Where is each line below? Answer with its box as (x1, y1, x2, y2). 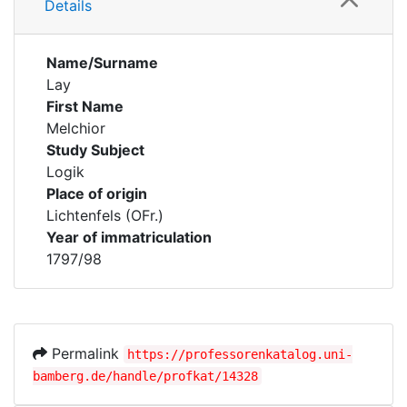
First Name (46, 97, 124, 115)
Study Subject (46, 141, 144, 159)
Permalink (47, 344, 124, 362)
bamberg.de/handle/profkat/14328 (33, 369, 258, 383)
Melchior (46, 119, 105, 137)
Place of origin (46, 184, 147, 203)
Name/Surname (46, 54, 158, 72)
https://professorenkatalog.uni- (127, 347, 352, 362)
